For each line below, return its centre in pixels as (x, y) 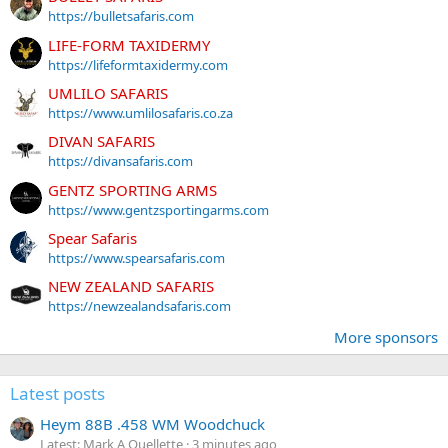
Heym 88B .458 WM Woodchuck (152, 424)
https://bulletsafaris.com (121, 16)
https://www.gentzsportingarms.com (158, 209)
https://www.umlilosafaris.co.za (140, 112)
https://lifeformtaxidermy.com (138, 64)
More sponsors (386, 337)
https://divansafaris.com (120, 161)
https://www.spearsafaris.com (136, 257)
